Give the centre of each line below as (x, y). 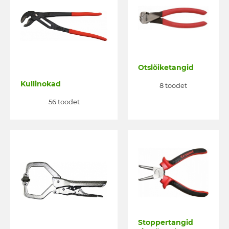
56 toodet (64, 102)
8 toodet (173, 86)
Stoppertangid (166, 223)
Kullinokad (41, 84)
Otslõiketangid (166, 67)
